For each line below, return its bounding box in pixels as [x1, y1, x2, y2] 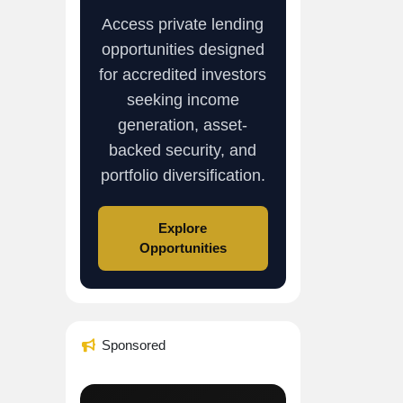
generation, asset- [118, 116, 248, 135]
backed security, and [109, 141, 257, 160]
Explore [158, 220, 208, 237]
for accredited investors [99, 66, 267, 85]
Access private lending [102, 15, 264, 34]
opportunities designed [101, 40, 264, 59]
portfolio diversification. [100, 166, 265, 185]
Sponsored [101, 337, 166, 354]
